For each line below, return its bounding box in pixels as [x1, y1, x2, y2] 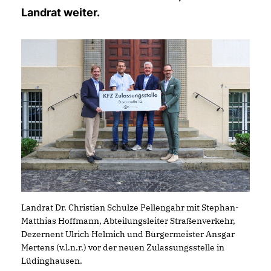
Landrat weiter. [21, 6, 102, 19]
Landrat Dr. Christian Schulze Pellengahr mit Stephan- [21, 201, 239, 213]
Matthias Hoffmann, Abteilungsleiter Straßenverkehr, [21, 215, 235, 226]
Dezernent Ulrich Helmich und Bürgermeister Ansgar [21, 228, 235, 240]
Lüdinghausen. [21, 255, 82, 266]
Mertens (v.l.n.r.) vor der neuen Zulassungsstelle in [21, 241, 224, 253]
